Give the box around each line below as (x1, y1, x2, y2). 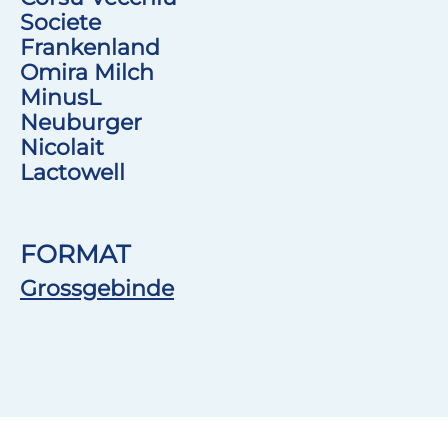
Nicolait (20, 133, 104, 161)
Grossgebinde (20, 274, 174, 302)
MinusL (20, 83, 101, 111)
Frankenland (20, 33, 160, 61)
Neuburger (20, 108, 142, 136)
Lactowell (20, 158, 125, 186)
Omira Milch (20, 58, 154, 86)
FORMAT (20, 239, 130, 269)
